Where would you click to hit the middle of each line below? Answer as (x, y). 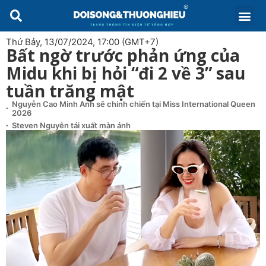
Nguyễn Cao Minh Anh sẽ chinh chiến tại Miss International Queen (134, 104)
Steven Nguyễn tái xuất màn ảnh (71, 125)
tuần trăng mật (70, 91)
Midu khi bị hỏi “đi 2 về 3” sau (126, 73)
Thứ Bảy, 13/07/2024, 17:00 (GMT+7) (82, 42)
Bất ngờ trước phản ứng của (123, 55)
